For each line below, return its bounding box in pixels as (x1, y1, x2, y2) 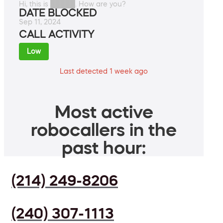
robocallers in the (31, 120, 177, 139)
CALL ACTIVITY (19, 29, 94, 40)
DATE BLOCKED (19, 8, 97, 18)
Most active (54, 103, 153, 121)
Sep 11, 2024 (19, 18, 61, 26)
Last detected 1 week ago (60, 68, 148, 75)
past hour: (62, 138, 146, 157)
